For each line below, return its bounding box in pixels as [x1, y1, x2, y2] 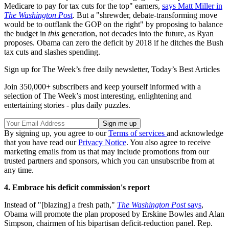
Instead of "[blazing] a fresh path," [4, 200, 117, 209]
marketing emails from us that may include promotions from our [4, 147, 209, 156]
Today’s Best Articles [151, 65, 220, 74]
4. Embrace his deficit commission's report [4, 183, 150, 192]
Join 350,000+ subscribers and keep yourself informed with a [4, 82, 201, 91]
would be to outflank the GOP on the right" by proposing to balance [4, 20, 223, 29]
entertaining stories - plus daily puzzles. [4, 101, 130, 109]
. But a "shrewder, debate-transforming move [73, 11, 217, 19]
